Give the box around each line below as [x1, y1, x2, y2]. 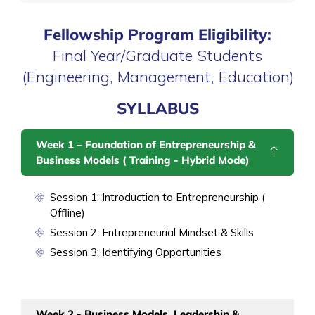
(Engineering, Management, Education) [21, 66, 294, 86]
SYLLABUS [116, 98, 199, 118]
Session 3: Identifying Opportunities [50, 245, 221, 259]
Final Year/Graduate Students [53, 45, 262, 65]
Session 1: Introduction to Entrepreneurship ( [50, 190, 265, 204]
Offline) [50, 205, 85, 219]
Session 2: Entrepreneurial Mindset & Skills [50, 225, 254, 239]
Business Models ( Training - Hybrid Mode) [36, 153, 250, 167]
